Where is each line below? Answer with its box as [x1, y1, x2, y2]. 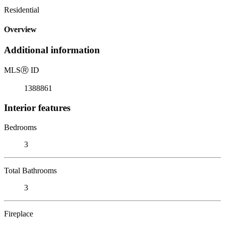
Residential [4, 5, 39, 14]
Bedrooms [4, 123, 37, 132]
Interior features [4, 102, 70, 113]
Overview [4, 25, 37, 34]
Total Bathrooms [4, 166, 57, 175]
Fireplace [4, 209, 33, 218]
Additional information [4, 45, 100, 56]
